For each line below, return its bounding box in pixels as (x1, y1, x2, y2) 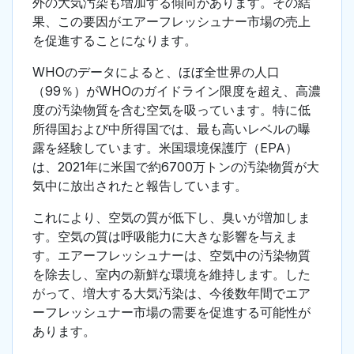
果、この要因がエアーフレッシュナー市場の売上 (32, 13, 311, 30)
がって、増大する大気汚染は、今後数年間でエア (32, 285, 311, 302)
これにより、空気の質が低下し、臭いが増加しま (32, 209, 311, 226)
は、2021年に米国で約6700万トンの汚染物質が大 (32, 159, 319, 175)
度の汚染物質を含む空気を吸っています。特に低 (32, 102, 311, 119)
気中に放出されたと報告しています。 (32, 178, 247, 194)
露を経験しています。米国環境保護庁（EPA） (32, 140, 298, 156)
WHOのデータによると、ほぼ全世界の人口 (32, 64, 280, 81)
